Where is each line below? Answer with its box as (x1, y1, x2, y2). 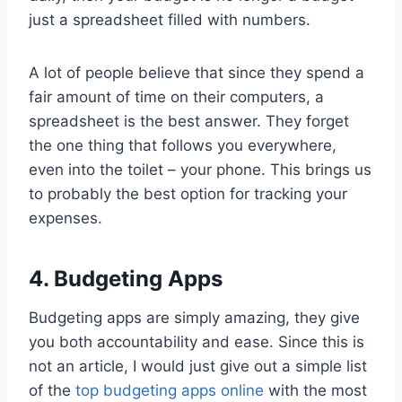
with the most (264, 381, 367, 400)
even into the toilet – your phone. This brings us (29, 161, 371, 179)
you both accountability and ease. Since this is (29, 333, 364, 352)
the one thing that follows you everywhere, (29, 136, 336, 155)
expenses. (29, 209, 102, 228)
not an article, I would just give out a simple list (29, 357, 367, 376)
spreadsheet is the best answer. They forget (29, 112, 349, 131)
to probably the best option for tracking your (29, 185, 347, 204)
